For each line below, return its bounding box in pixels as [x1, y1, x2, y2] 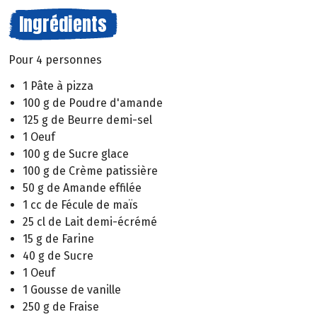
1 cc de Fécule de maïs [23, 197, 138, 212]
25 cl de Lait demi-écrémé [23, 214, 157, 229]
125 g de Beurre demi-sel [23, 113, 152, 127]
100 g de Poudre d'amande [23, 96, 163, 110]
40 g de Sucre [23, 248, 93, 263]
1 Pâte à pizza [23, 79, 93, 93]
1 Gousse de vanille [23, 282, 121, 296]
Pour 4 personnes [8, 53, 102, 67]
